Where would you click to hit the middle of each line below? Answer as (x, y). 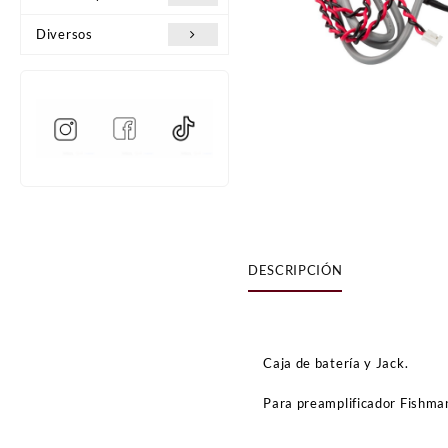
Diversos (64, 34)
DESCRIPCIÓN (295, 270)
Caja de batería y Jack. (336, 362)
